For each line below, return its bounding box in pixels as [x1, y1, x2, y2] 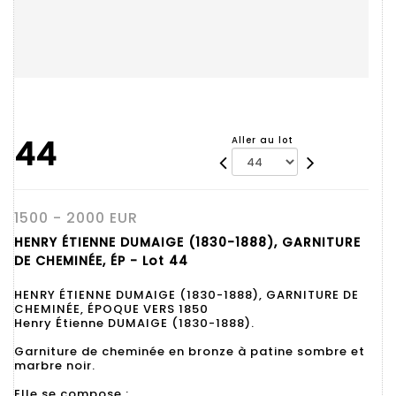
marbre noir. [14, 357, 95, 374]
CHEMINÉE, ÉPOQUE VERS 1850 [14, 301, 209, 317]
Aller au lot [232, 133, 294, 147]
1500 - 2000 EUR [14, 208, 138, 228]
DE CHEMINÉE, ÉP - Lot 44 [14, 252, 188, 270]
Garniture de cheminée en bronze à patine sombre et [14, 343, 365, 360]
